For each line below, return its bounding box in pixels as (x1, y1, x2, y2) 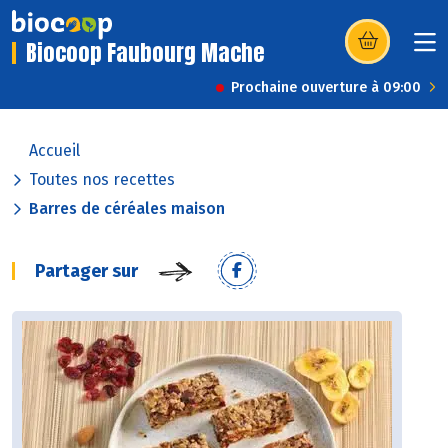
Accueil (29, 141, 80, 161)
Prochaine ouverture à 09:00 (231, 79, 421, 97)
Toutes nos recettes (29, 170, 175, 190)
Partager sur (35, 260, 138, 283)
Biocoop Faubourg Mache (26, 36, 265, 70)
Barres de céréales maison (29, 199, 225, 219)
